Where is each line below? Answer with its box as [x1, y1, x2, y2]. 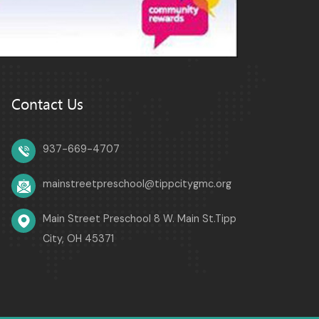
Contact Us [11, 94, 83, 115]
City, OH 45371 [43, 232, 114, 246]
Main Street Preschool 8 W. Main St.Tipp [43, 212, 236, 226]
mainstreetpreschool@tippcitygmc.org [43, 177, 231, 191]
